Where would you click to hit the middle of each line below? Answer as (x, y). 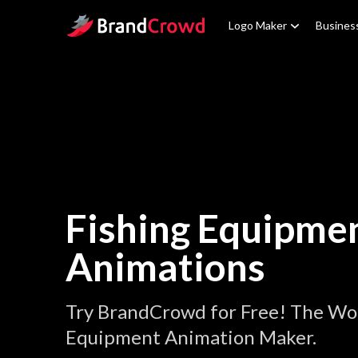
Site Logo (90, 23)
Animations (165, 267)
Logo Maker (258, 25)
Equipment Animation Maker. (191, 337)
